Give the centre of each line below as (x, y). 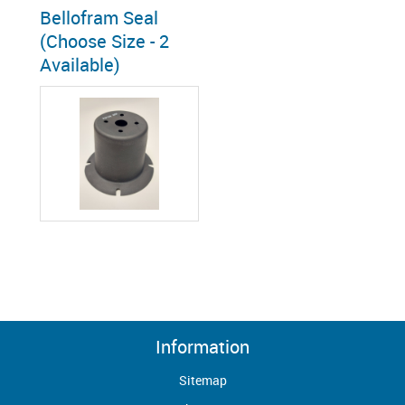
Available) (80, 65)
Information (202, 347)
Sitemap (202, 380)
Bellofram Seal (99, 18)
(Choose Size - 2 (105, 41)
